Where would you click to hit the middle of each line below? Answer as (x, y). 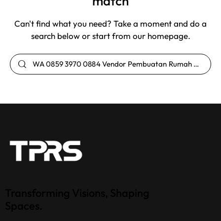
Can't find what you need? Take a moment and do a (110, 24)
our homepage (160, 36)
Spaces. (24, 205)
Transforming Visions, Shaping (77, 193)
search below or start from (82, 36)
